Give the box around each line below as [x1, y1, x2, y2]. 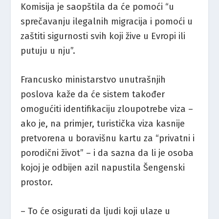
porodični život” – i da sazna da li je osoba [21, 147, 194, 158]
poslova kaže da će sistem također [21, 88, 165, 100]
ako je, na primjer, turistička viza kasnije [21, 118, 185, 129]
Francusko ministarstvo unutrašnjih [21, 74, 166, 85]
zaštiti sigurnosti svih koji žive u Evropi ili [21, 30, 186, 42]
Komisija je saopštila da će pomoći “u [21, 1, 175, 12]
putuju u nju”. [21, 45, 76, 56]
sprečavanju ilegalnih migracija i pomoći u [21, 16, 193, 27]
